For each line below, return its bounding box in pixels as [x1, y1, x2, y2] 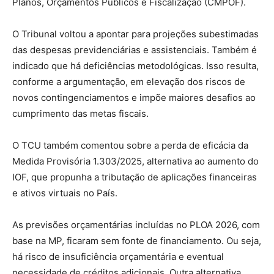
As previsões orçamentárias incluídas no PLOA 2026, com [12, 218, 260, 231]
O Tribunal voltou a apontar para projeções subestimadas [12, 28, 259, 40]
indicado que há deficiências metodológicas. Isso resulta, [12, 59, 259, 72]
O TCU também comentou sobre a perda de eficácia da [12, 139, 248, 151]
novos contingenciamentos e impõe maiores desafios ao [12, 91, 256, 103]
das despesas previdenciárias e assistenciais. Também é [12, 43, 257, 56]
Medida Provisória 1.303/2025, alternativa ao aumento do [12, 155, 259, 167]
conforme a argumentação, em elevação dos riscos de [12, 75, 245, 87]
